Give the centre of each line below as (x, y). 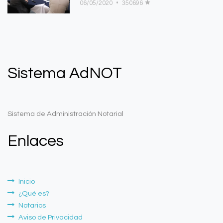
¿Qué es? (34, 193)
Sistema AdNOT (65, 73)
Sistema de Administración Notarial (65, 114)
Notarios (32, 205)
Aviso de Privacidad (51, 217)
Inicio (27, 181)
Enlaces (36, 141)
